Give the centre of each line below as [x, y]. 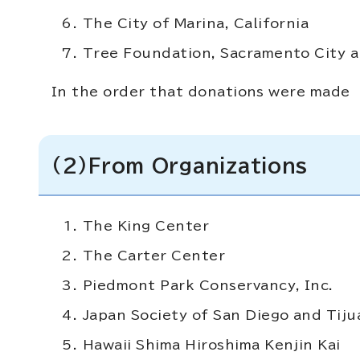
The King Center [146, 226]
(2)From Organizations [180, 166]
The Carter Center [154, 256]
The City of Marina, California [196, 23]
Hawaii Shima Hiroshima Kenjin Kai [212, 345]
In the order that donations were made [201, 92]
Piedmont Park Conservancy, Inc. [208, 285]
